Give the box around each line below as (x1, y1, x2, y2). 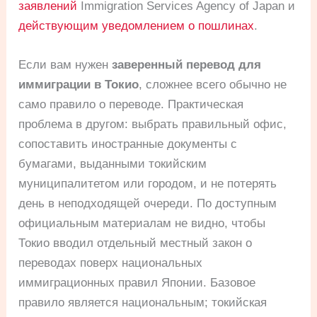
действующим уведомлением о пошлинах (18, 19, 255, 33)
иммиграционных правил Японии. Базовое (18, 276, 256, 290)
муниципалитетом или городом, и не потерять (18, 177, 277, 191)
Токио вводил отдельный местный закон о (18, 236, 253, 250)
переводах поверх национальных (18, 256, 203, 270)
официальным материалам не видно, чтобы (18, 217, 266, 231)
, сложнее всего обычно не (139, 78, 287, 92)
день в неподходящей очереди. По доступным (18, 197, 277, 211)
